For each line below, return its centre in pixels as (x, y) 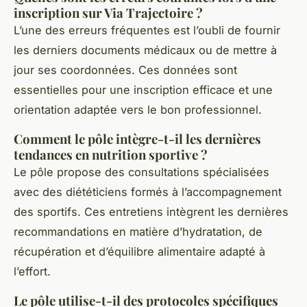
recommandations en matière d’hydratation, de (138, 232)
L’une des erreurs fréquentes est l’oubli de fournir (147, 30)
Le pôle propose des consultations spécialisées (142, 172)
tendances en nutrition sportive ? (111, 155)
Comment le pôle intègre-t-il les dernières (137, 139)
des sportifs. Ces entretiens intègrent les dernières (151, 212)
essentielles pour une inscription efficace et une (143, 90)
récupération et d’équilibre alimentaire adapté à (139, 252)
